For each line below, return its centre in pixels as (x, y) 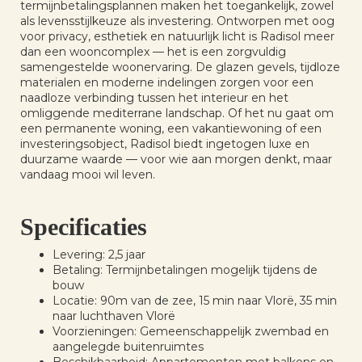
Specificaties (84, 227)
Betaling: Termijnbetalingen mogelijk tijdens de (185, 270)
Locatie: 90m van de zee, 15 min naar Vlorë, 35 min (195, 301)
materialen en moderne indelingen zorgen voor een (167, 82)
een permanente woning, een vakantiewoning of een (171, 128)
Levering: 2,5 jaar (99, 255)
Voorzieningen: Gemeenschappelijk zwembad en (191, 331)
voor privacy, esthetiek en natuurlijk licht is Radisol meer (177, 36)
